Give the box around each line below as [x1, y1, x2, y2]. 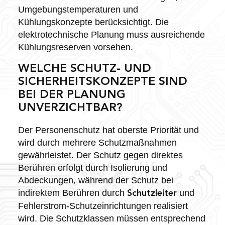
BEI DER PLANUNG [18, 89, 126, 101]
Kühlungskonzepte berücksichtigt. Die [18, 17, 169, 27]
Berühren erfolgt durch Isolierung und [18, 162, 167, 173]
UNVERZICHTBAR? [18, 102, 122, 114]
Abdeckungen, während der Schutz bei [18, 175, 173, 185]
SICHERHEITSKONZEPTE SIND [18, 76, 187, 88]
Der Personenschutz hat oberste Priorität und [18, 125, 199, 135]
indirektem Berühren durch [18, 187, 127, 198]
